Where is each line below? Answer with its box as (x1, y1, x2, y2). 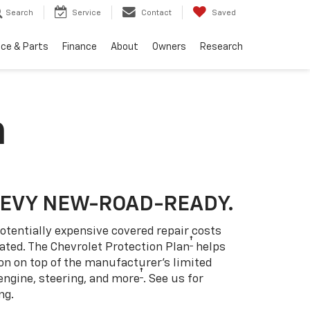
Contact (141, 9, 172, 17)
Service (72, 9, 101, 17)
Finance (62, 42, 97, 53)
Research (200, 42, 243, 53)
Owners (152, 42, 186, 53)
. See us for (143, 273, 203, 285)
